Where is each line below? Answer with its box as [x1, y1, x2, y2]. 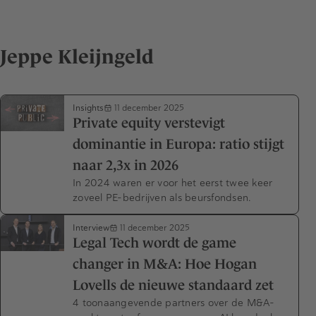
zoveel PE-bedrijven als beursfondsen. [73, 191, 251, 205]
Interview [73, 222, 109, 233]
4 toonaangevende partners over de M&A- [73, 296, 275, 310]
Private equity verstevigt [73, 115, 225, 131]
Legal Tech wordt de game [73, 235, 236, 251]
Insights [73, 102, 104, 114]
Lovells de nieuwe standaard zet [73, 277, 274, 293]
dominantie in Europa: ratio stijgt [73, 136, 284, 152]
